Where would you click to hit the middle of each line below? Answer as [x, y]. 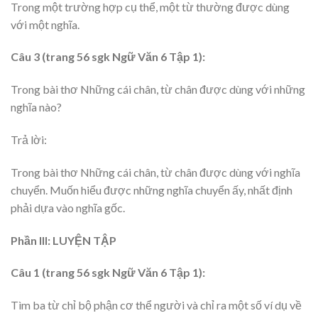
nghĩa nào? [36, 107]
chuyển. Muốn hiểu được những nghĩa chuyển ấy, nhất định [152, 190]
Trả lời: [29, 140]
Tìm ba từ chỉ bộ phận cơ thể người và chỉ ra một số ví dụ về [156, 305]
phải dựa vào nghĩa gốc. [68, 207]
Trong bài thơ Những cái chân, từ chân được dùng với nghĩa [155, 172]
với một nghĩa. [45, 24]
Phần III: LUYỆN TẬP [64, 240]
